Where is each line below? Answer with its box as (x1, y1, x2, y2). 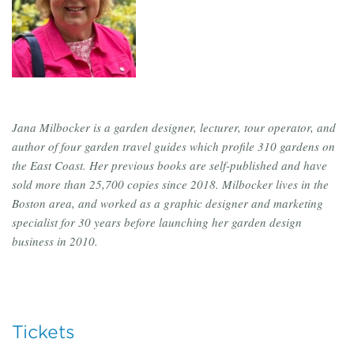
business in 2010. (12, 233, 98, 250)
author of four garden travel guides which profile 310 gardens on (12, 138, 335, 155)
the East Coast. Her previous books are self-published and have (12, 157, 327, 174)
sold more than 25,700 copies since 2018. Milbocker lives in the (12, 176, 329, 193)
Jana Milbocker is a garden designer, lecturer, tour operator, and (12, 119, 336, 136)
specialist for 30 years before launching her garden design (12, 214, 302, 231)
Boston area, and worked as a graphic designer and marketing (12, 195, 323, 212)
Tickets (12, 322, 75, 343)
